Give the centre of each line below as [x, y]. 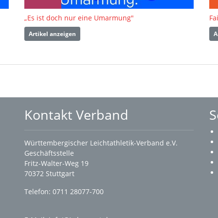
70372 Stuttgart [50, 174]
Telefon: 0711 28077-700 [64, 192]
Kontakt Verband [76, 115]
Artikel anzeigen [52, 34]
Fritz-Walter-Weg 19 [56, 163]
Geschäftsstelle [49, 153]
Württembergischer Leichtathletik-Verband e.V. [101, 143]
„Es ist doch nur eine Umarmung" [79, 18]
